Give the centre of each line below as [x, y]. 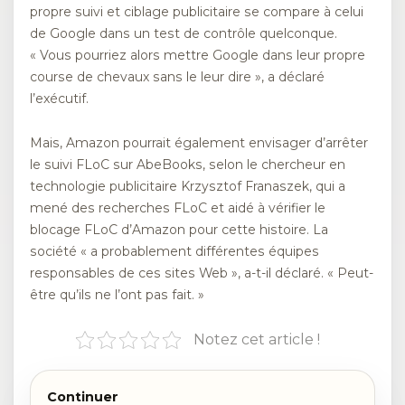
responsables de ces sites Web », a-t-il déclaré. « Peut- [202, 273]
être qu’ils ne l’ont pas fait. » [117, 294]
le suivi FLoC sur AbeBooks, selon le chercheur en [188, 164]
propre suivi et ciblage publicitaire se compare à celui [197, 12]
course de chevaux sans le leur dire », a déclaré [177, 77]
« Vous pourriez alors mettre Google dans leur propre [198, 56]
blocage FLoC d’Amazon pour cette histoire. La [179, 229]
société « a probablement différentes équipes [174, 251]
